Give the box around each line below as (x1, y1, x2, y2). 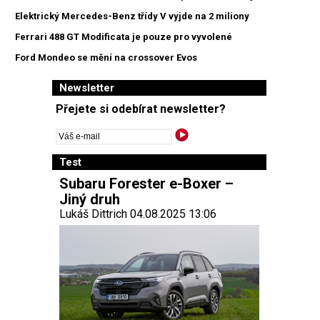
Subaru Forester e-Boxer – (59, 174, 234, 192)
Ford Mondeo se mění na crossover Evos (15, 51, 197, 63)
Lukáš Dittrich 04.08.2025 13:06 (59, 206, 216, 221)
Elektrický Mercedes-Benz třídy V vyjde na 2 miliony (15, 10, 249, 21)
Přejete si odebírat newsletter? (56, 102, 226, 116)
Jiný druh (59, 190, 120, 208)
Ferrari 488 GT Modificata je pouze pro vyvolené (15, 31, 232, 42)
